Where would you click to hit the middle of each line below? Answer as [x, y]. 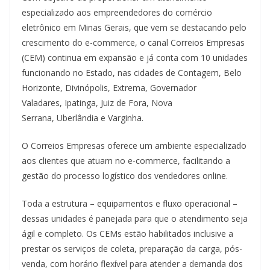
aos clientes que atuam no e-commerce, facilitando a [126, 161]
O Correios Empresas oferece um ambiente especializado [134, 146]
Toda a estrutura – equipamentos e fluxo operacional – [130, 203]
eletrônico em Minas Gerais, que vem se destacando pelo [134, 27]
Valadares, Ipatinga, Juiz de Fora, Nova [97, 103]
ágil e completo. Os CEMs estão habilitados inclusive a [127, 234]
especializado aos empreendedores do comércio [117, 12]
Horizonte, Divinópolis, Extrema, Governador [109, 88]
